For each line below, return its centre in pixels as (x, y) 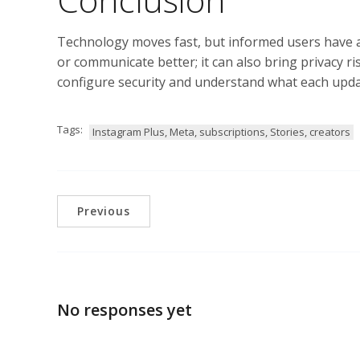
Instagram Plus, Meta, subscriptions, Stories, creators (221, 131)
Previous (104, 211)
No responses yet (125, 310)
